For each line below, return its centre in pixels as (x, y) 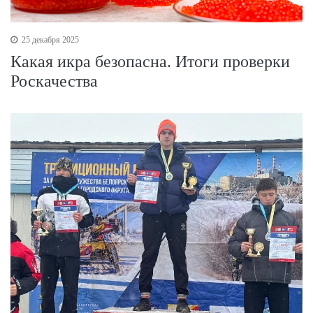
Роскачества (54, 81)
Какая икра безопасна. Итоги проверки (150, 61)
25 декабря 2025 (49, 39)
